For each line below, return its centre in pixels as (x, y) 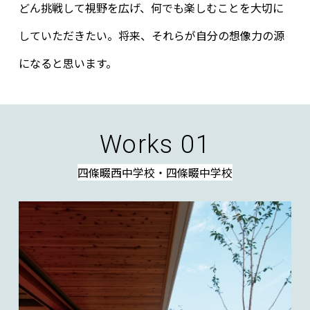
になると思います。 (67, 63)
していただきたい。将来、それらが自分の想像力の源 (151, 36)
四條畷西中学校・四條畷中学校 (155, 173)
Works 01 (155, 145)
